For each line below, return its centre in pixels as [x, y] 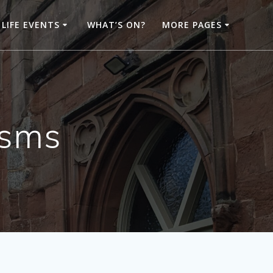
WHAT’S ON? [117, 25]
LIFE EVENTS [31, 25]
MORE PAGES [192, 25]
